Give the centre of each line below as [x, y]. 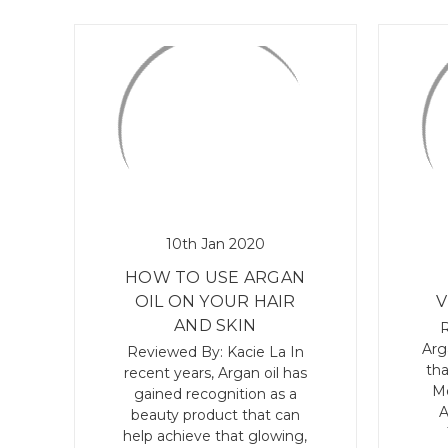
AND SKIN [215, 326]
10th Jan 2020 [215, 244]
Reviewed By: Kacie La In [215, 352]
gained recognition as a [215, 394]
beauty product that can [215, 415]
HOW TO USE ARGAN [215, 278]
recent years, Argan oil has [215, 373]
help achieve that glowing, [215, 436]
